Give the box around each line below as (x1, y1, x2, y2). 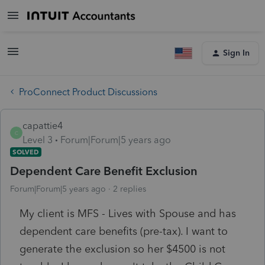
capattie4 (22, 119, 63, 131)
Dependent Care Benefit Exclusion (10, 163, 198, 178)
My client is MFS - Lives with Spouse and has (20, 206, 236, 220)
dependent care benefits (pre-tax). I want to (20, 224, 228, 238)
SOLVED (12, 147, 39, 156)
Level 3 (22, 134, 53, 146)
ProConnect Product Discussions (19, 86, 157, 98)
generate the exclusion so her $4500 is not (20, 242, 225, 256)
